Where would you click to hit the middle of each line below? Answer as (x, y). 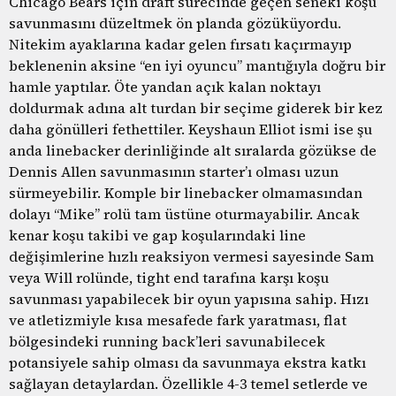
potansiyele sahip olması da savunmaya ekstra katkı (187, 362)
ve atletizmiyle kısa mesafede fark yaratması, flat (178, 320)
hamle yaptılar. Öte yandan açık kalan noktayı (165, 86)
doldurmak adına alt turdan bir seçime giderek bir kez (196, 107)
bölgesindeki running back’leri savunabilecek (167, 341)
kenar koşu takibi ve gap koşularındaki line (157, 235)
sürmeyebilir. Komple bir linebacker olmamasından (186, 192)
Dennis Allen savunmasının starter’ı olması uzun (174, 171)
